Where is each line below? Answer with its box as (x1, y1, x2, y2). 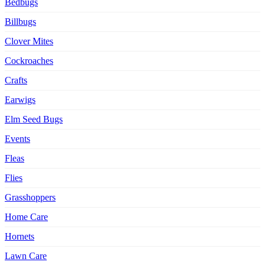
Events (5, 134, 30, 144)
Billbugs (5, 17, 36, 27)
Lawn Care (5, 251, 47, 261)
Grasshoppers (5, 192, 56, 203)
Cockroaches (5, 56, 53, 66)
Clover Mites (5, 36, 53, 47)
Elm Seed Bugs (5, 114, 63, 125)
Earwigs (5, 95, 35, 105)
